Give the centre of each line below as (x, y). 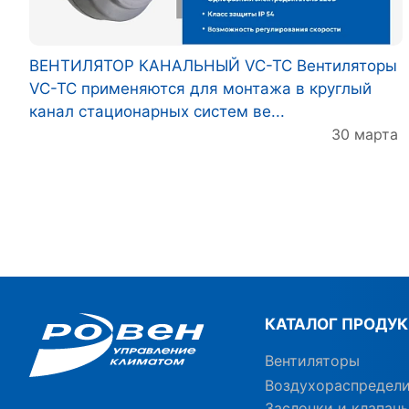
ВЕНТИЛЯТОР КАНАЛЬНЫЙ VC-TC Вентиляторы (213, 66)
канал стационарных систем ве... (157, 111)
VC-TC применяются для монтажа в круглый (200, 89)
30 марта (365, 134)
